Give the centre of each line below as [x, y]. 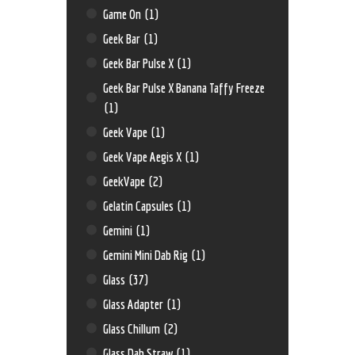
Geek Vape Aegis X [144, 156]
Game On [124, 13]
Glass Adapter [135, 303]
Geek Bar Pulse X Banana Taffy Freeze [184, 87]
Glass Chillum [133, 328]
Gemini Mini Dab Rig [147, 254]
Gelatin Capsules [140, 205]
